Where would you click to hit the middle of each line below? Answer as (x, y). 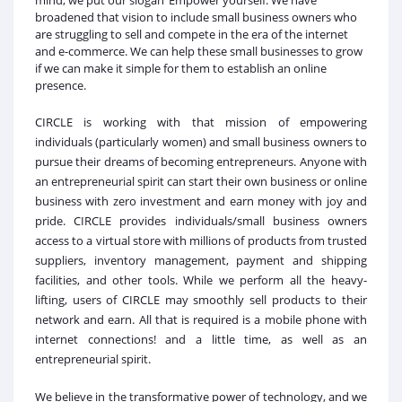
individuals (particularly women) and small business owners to (201, 142)
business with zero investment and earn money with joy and (201, 201)
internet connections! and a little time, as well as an (201, 339)
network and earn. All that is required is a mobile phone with (201, 319)
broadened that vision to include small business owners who (196, 17)
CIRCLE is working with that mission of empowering (201, 122)
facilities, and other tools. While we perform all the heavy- (201, 280)
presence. (61, 85)
